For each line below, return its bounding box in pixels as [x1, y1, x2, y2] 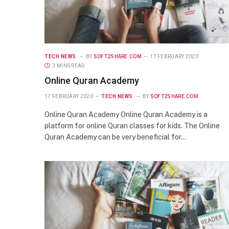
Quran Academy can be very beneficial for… [44, 132, 187, 141]
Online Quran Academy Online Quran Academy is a [44, 110, 208, 119]
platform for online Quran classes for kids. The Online [44, 121, 220, 130]
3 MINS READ [52, 62, 85, 68]
